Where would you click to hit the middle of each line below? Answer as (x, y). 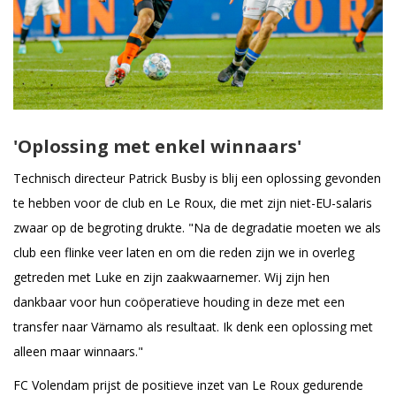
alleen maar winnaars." (78, 351)
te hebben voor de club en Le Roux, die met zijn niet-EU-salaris (193, 202)
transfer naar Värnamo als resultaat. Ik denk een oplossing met (193, 326)
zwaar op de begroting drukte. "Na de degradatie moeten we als (197, 227)
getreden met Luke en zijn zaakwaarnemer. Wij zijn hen (171, 277)
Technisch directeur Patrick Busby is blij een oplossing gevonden (197, 178)
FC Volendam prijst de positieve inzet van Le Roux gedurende (188, 385)
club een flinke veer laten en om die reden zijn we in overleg (184, 252)
